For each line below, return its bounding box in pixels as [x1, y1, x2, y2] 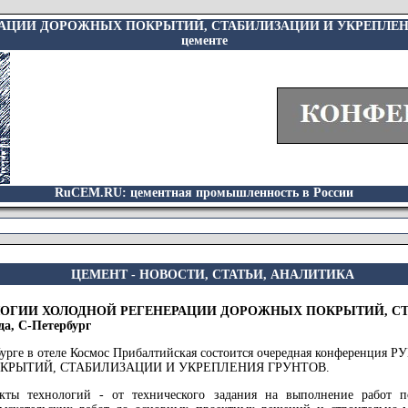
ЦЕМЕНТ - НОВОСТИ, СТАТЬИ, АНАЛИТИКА [70, 268, 354, 281]
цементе [180, 34, 228, 47]
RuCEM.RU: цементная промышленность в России [55, 186, 353, 199]
